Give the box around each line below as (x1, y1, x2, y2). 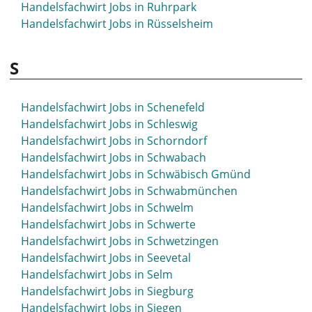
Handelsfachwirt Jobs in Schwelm (21, 200, 194, 215)
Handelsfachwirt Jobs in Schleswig (21, 116, 198, 132)
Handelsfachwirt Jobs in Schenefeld (21, 100, 205, 115)
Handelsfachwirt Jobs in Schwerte (21, 217, 196, 232)
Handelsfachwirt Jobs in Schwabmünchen (21, 183, 237, 198)
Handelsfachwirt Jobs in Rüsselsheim (21, 16, 213, 31)
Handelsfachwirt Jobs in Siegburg (21, 283, 194, 299)
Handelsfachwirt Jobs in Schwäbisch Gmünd (21, 166, 251, 182)
